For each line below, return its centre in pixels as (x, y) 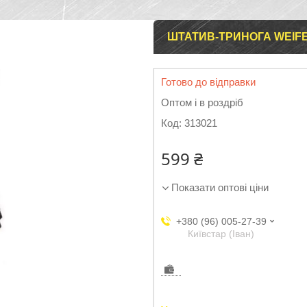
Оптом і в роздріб (202, 102)
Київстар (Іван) (221, 234)
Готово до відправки (208, 82)
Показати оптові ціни (220, 187)
